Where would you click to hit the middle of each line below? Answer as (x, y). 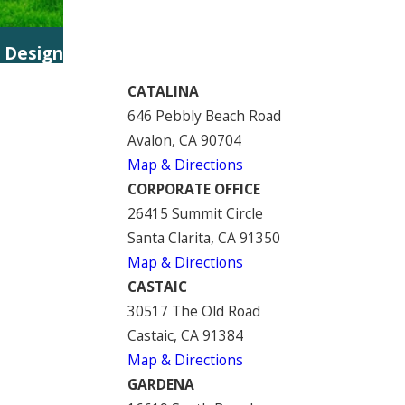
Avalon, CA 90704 (184, 140)
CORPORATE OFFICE (193, 188)
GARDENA (160, 384)
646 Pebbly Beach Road (204, 115)
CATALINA (163, 91)
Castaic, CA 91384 (185, 335)
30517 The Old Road (193, 311)
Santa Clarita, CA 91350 (203, 237)
